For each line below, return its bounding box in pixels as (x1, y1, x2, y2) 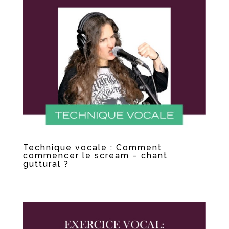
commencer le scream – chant (22, 150, 168, 161)
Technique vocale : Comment (22, 142, 162, 152)
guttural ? (22, 158, 69, 169)
